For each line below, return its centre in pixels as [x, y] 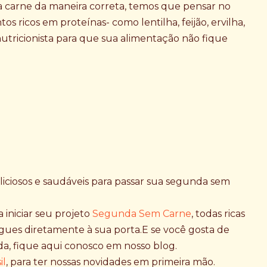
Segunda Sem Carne [142, 214]
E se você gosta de [186, 230]
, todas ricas [218, 214]
